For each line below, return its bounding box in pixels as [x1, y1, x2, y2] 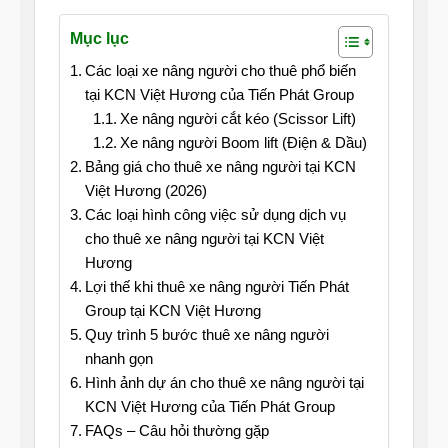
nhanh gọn [85, 350, 153, 368]
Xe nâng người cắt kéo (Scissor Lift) [119, 110, 356, 128]
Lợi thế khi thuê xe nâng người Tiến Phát [85, 278, 349, 296]
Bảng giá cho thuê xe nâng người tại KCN [85, 158, 356, 176]
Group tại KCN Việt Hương [85, 302, 261, 320]
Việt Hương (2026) [85, 182, 207, 200]
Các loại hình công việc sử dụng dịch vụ [85, 206, 346, 224]
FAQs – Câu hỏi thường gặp [85, 422, 269, 440]
